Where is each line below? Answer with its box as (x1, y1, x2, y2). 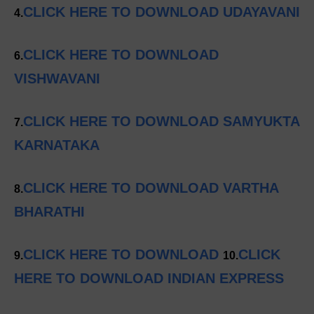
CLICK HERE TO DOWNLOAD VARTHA (23, 180, 278, 196)
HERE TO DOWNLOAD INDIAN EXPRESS (14, 271, 284, 287)
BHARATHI (14, 204, 85, 220)
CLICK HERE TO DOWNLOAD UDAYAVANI (23, 4, 300, 20)
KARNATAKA (14, 137, 100, 153)
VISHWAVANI (14, 71, 100, 87)
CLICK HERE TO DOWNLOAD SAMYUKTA (23, 114, 299, 130)
